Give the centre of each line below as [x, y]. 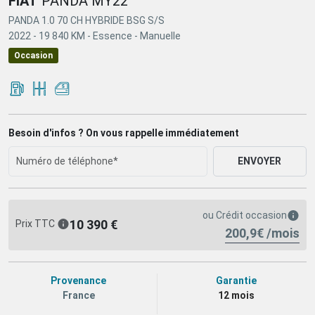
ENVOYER [260, 161]
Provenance [78, 280]
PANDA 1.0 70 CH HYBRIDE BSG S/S [86, 20]
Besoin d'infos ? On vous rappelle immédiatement [124, 133]
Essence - [116, 36]
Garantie [236, 280]
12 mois [236, 295]
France [78, 295]
